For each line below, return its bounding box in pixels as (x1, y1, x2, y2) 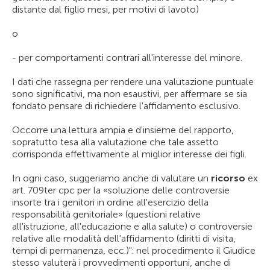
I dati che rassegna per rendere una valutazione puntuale (12, 76, 254, 87)
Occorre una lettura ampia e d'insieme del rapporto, (12, 124, 234, 136)
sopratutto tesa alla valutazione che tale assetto (12, 136, 219, 148)
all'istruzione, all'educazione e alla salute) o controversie (12, 221, 253, 232)
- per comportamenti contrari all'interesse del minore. (12, 52, 242, 63)
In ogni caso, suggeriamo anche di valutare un (12, 172, 211, 184)
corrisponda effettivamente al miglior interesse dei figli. (12, 148, 246, 160)
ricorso (211, 172, 245, 184)
